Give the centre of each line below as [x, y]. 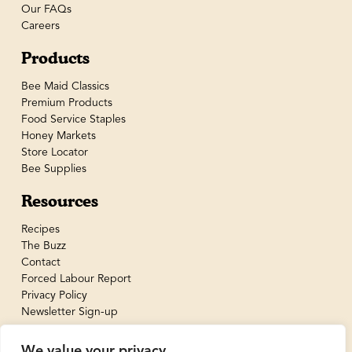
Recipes [40, 229]
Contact [40, 262]
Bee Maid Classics [65, 86]
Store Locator [54, 152]
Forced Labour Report [76, 279]
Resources [59, 202]
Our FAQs [46, 9]
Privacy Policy [54, 295]
